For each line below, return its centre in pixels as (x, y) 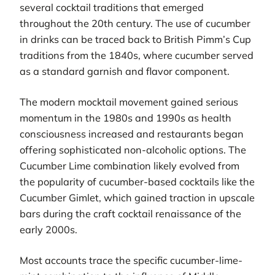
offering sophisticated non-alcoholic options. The (133, 149)
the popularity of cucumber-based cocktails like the (137, 181)
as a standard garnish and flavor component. (125, 71)
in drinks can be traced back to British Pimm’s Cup (135, 39)
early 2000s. (48, 229)
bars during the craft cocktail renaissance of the (130, 213)
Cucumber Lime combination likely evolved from (130, 165)
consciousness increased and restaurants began (132, 134)
